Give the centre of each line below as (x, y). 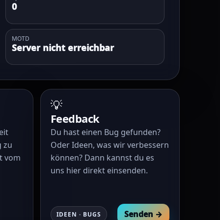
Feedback (75, 118)
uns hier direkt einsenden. (99, 170)
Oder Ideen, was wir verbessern (110, 145)
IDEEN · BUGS (79, 214)
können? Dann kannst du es (102, 158)
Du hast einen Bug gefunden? (105, 132)
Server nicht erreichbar (63, 47)
